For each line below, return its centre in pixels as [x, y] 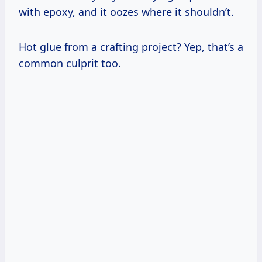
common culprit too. [70, 63]
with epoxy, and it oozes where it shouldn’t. [126, 11]
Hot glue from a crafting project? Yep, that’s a [131, 46]
